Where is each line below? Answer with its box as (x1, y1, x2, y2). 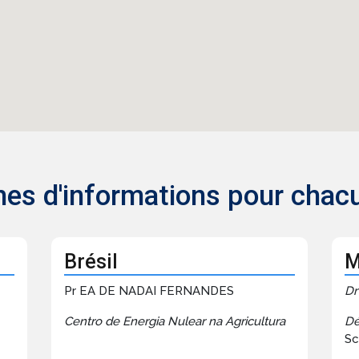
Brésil (63, 250, 118, 274)
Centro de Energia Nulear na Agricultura (63, 314, 285, 329)
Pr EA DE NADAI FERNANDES (63, 284, 234, 299)
